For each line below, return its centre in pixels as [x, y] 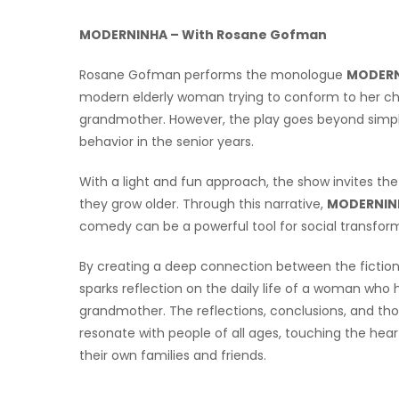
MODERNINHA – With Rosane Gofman [203, 35]
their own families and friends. [173, 356]
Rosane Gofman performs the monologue [213, 75]
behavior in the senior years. [167, 142]
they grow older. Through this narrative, [203, 204]
